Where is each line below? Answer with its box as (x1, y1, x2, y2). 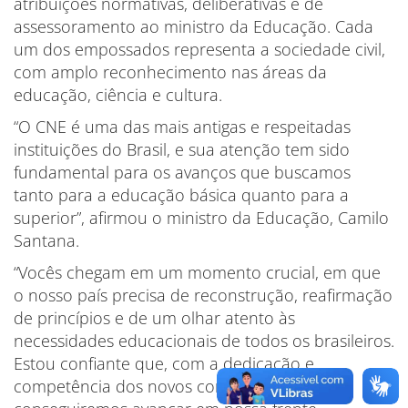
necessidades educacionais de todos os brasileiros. (14, 330, 394, 352)
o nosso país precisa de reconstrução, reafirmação (14, 284, 393, 306)
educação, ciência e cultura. (14, 84, 222, 106)
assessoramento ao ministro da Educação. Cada (14, 15, 373, 37)
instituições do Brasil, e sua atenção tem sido (14, 138, 350, 160)
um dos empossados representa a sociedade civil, (14, 38, 385, 60)
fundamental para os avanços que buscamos (14, 161, 351, 183)
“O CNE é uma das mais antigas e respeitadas (14, 116, 351, 138)
